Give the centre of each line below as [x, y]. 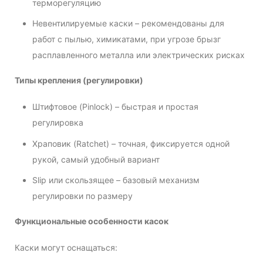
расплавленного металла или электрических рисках [139, 55]
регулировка [58, 123]
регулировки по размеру [82, 195]
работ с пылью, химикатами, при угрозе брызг [127, 39]
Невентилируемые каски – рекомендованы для [128, 23]
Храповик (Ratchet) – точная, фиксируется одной [131, 143]
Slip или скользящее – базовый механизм [116, 180]
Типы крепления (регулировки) [79, 80]
